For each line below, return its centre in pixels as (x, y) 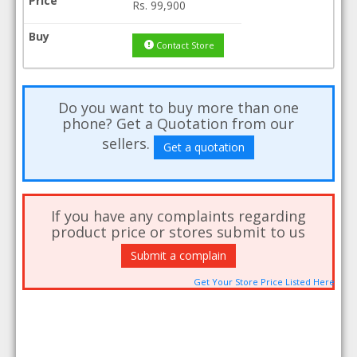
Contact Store (185, 45)
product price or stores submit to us (178, 232)
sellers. (128, 144)
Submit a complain (178, 255)
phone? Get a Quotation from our (178, 124)
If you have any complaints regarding (178, 216)
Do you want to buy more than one (178, 108)
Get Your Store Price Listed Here (264, 282)
